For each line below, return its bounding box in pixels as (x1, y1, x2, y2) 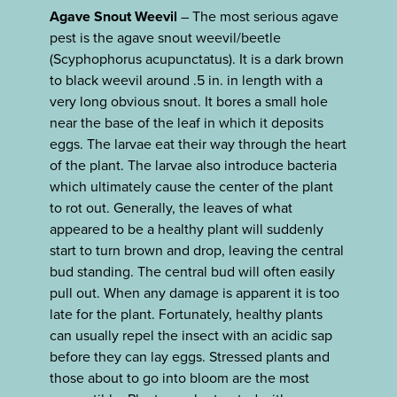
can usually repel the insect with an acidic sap (50, 324, 332, 346)
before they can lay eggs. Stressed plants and (50, 346, 330, 367)
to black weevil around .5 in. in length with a (50, 69, 323, 90)
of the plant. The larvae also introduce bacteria (50, 154, 337, 175)
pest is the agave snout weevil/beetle (50, 27, 281, 48)
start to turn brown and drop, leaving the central (50, 239, 344, 261)
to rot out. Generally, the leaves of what (50, 197, 292, 218)
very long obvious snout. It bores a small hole (50, 90, 328, 112)
